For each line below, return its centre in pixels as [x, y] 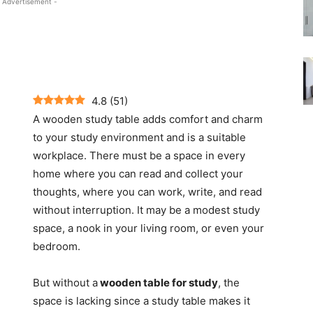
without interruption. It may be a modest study [146, 210]
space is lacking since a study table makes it [141, 301]
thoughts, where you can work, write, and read [147, 192]
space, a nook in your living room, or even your [148, 228]
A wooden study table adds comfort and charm [148, 119]
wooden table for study [158, 283]
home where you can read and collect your [138, 174]
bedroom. [58, 247]
